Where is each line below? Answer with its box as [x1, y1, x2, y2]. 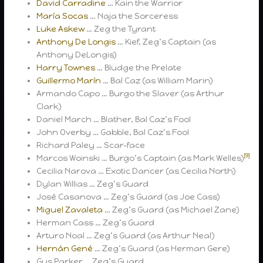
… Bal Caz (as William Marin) [101, 75, 213, 85]
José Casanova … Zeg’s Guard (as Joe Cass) [36, 191, 220, 201]
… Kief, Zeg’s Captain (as [116, 36, 217, 46]
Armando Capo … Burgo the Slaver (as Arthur [36, 88, 225, 98]
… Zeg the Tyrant [85, 23, 156, 33]
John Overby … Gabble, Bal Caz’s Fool [36, 127, 190, 137]
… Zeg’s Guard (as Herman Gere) [93, 243, 230, 253]
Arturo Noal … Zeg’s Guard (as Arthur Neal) [36, 230, 215, 240]
